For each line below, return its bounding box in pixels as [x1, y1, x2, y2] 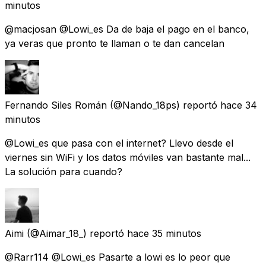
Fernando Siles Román [5, 99, 107, 111]
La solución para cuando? [5, 165, 122, 178]
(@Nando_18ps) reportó [110, 99, 217, 111]
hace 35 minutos [127, 227, 201, 239]
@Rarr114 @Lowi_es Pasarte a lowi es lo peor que [5, 251, 230, 263]
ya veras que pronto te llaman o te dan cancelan [5, 37, 224, 49]
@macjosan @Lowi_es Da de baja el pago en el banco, [5, 23, 249, 35]
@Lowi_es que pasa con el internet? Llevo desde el [5, 137, 233, 149]
